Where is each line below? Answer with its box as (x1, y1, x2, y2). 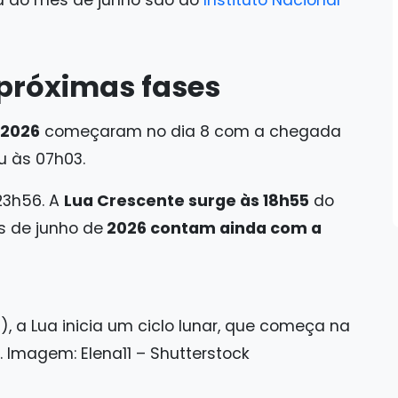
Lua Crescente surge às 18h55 (64, 190, 309, 212)
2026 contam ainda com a (103, 218, 322, 240)
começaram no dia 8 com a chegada (40, 121, 341, 143)
